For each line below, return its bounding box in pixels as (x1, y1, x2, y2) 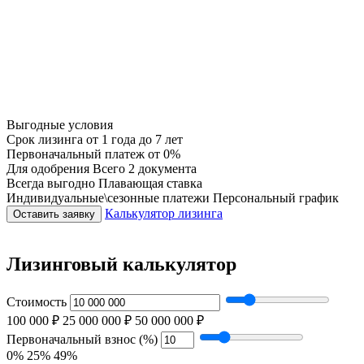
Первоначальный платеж (6, 146, 145, 161)
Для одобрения (6, 161, 89, 175)
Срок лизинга (6, 132, 83, 146)
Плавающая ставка (95, 175, 202, 190)
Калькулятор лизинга (105, 206, 223, 220)
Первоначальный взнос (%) (6, 331, 158, 346)
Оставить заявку (13, 207, 95, 220)
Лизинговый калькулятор (6, 253, 236, 275)
